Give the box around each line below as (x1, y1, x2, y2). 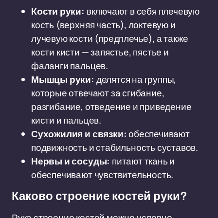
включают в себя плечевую (84, 5, 200, 18)
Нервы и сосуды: (31, 155, 110, 167)
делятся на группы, (94, 73, 177, 86)
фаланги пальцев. (31, 59, 108, 72)
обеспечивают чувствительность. (31, 168, 174, 181)
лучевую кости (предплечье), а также (31, 32, 189, 45)
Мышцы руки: (31, 73, 94, 86)
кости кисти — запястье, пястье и (31, 46, 169, 58)
